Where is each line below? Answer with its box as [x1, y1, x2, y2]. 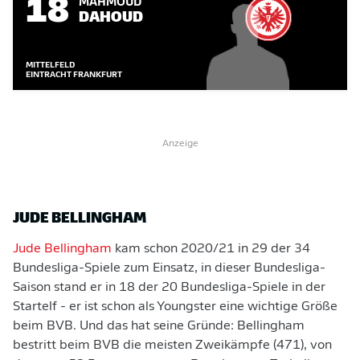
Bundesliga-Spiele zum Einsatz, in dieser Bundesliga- [13, 262, 325, 275]
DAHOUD [79, 6, 143, 26]
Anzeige [162, 139, 198, 149]
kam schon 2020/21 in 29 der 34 [112, 243, 310, 256]
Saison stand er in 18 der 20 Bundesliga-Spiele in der [13, 281, 325, 294]
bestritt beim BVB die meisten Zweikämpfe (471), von [13, 339, 332, 352]
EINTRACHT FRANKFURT [26, 71, 122, 80]
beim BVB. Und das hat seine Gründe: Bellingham [13, 320, 305, 333]
